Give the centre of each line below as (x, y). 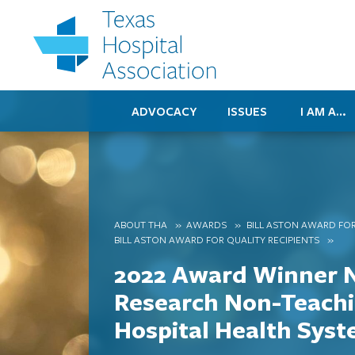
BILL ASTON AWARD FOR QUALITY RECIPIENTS (217, 239)
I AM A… (323, 111)
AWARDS (207, 224)
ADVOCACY (164, 111)
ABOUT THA (141, 224)
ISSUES (247, 111)
